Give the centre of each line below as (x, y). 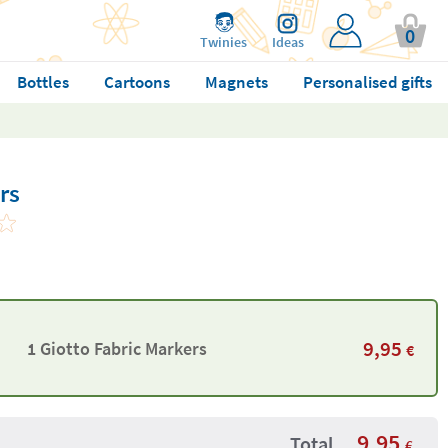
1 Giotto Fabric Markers (116, 348)
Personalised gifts (367, 82)
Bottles (42, 82)
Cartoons (136, 82)
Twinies (223, 42)
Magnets (236, 82)
